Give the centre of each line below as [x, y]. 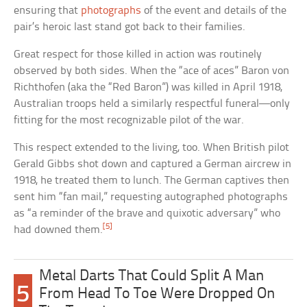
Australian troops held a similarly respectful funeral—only [152, 104]
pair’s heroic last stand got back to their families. [130, 27]
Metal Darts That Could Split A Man [152, 277]
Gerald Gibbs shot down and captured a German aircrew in [153, 164]
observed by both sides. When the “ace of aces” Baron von [152, 71]
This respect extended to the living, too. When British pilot [152, 148]
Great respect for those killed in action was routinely [138, 55]
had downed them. [59, 230]
